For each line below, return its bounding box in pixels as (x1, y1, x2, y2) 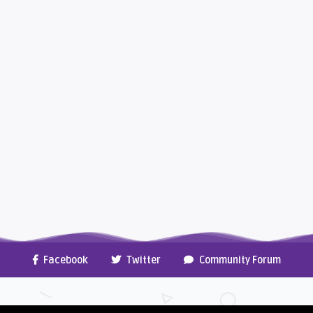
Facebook (43, 254, 88, 266)
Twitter (126, 254, 161, 266)
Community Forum (198, 254, 281, 266)
